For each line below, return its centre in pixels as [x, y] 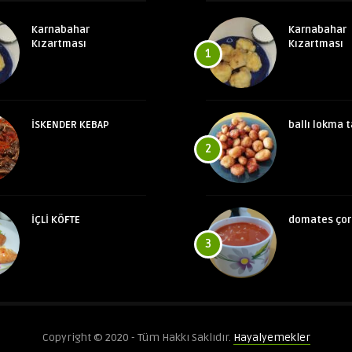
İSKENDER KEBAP [71, 125]
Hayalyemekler [271, 337]
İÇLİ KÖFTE [56, 220]
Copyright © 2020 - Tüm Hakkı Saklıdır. [137, 337]
